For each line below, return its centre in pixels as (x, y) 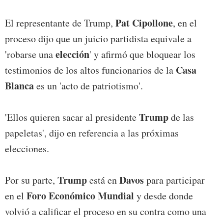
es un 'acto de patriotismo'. (88, 86)
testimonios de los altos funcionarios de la (90, 70)
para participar (174, 180)
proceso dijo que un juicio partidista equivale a (98, 39)
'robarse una (30, 55)
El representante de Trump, (60, 23)
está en (103, 180)
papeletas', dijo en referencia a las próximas (92, 133)
